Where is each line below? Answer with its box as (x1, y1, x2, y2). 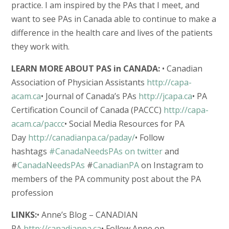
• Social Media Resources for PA (64, 118, 185, 129)
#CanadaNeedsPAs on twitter (49, 145, 163, 157)
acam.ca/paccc (11, 118, 64, 129)
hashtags (11, 145, 49, 157)
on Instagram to (139, 159, 203, 171)
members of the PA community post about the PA (11, 173, 201, 185)
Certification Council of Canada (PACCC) (11, 104, 164, 116)
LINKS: (11, 209, 37, 220)
